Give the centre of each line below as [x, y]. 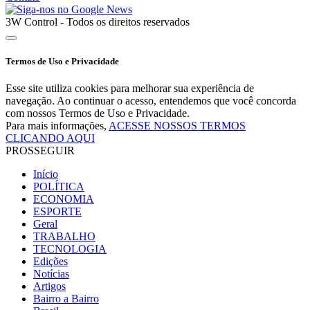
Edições [51, 262]
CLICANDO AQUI [50, 138]
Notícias [51, 274]
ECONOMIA [64, 199]
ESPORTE [57, 212]
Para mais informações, [57, 126]
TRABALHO [64, 237]
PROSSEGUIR [40, 151]
